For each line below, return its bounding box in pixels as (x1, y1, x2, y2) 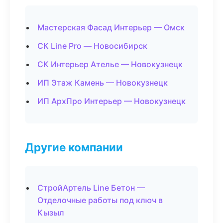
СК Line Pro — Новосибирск (37, 41, 147, 51)
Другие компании (25, 140, 123, 154)
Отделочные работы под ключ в (37, 195, 163, 205)
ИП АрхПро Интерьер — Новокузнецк (37, 96, 186, 106)
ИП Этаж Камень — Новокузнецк (37, 78, 168, 88)
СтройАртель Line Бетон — (37, 183, 145, 193)
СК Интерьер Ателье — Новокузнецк (37, 59, 183, 69)
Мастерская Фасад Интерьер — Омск (37, 22, 185, 32)
